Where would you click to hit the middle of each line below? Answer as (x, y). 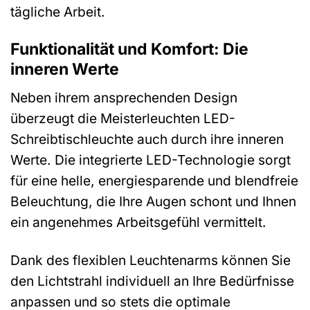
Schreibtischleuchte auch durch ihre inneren (147, 139)
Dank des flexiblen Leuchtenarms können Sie (151, 260)
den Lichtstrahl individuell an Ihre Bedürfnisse (152, 281)
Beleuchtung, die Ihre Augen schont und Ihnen (153, 202)
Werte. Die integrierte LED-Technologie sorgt (151, 160)
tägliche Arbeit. (58, 11)
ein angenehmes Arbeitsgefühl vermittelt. (138, 222)
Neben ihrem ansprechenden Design (124, 98)
